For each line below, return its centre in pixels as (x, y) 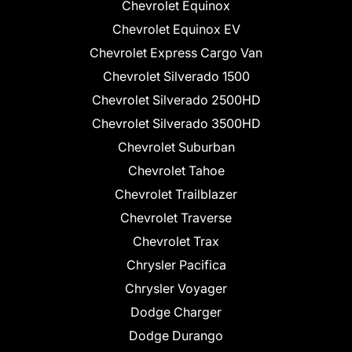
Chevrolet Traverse (176, 218)
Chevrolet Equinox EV (176, 29)
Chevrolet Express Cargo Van (176, 53)
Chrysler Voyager (176, 289)
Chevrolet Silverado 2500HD (176, 100)
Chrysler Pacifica (176, 265)
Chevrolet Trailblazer (176, 194)
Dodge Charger (176, 312)
